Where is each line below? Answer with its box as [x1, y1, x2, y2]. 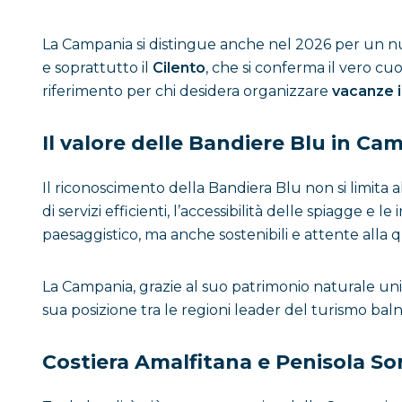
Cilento [153, 59, 205, 76]
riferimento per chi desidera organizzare [42, 83, 332, 100]
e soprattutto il [42, 59, 153, 76]
